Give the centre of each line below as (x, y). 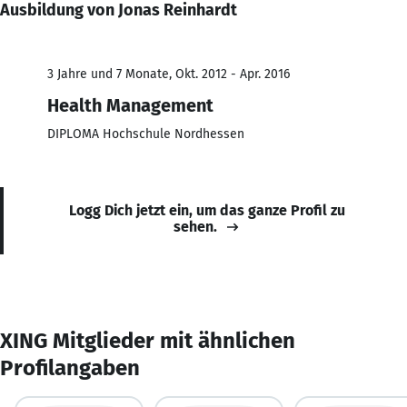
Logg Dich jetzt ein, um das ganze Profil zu (207, 210)
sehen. (195, 226)
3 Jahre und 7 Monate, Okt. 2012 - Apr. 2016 (169, 74)
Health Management (130, 105)
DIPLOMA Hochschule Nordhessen (146, 134)
